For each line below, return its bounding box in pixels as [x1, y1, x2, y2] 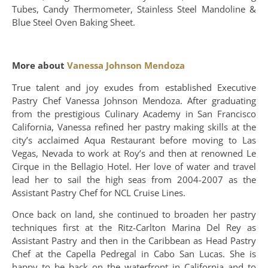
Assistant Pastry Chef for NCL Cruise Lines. [12, 186, 185, 199]
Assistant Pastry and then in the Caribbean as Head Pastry [12, 234, 256, 247]
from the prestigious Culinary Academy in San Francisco [12, 107, 256, 120]
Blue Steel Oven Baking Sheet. [12, 16, 135, 28]
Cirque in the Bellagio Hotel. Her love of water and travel [12, 160, 256, 172]
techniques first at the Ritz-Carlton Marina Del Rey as [12, 221, 256, 234]
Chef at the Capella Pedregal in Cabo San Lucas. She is [12, 248, 256, 260]
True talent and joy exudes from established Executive [12, 81, 256, 93]
